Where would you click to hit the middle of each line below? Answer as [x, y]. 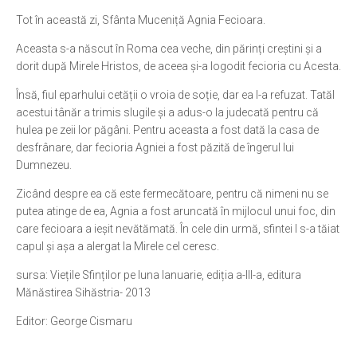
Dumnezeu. [44, 165]
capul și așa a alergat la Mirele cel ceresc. [118, 246]
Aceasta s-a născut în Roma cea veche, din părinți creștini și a [169, 49]
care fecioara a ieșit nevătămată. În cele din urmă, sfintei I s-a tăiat [178, 229]
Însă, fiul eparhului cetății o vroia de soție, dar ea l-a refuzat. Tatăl [175, 95]
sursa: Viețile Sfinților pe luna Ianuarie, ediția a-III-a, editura [159, 275]
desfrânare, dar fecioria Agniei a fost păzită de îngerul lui [155, 147]
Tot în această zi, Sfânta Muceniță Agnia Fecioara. [141, 20]
